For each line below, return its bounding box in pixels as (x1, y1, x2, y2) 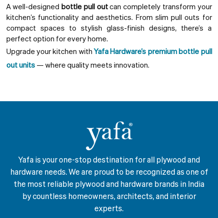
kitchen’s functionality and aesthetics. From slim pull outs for (6, 12, 212, 22)
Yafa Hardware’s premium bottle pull (94, 46, 212, 56)
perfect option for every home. (6, 33, 108, 43)
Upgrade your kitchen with (6, 46, 94, 56)
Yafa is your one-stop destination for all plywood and (18, 154, 200, 164)
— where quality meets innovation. (35, 59, 149, 70)
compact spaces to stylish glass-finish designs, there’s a (6, 22, 212, 33)
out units (6, 59, 35, 70)
